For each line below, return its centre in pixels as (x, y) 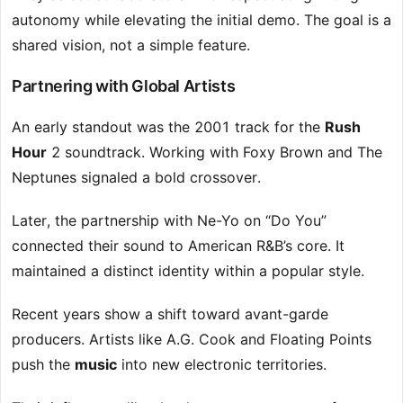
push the (43, 365)
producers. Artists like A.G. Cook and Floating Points (192, 340)
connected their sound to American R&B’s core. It (178, 246)
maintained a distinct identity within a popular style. (188, 271)
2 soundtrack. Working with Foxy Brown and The (215, 152)
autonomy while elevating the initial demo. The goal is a (201, 20)
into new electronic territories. (222, 365)
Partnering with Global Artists (124, 86)
